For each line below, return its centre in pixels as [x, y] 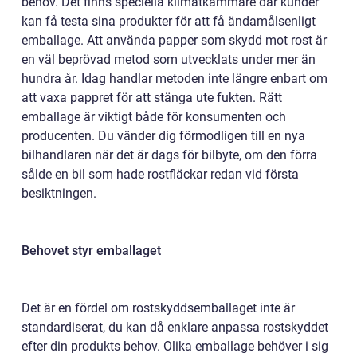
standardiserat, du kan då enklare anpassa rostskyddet [175, 328]
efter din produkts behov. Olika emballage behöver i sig [175, 347]
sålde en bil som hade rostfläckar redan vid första [160, 175]
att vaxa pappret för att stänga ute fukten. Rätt [152, 98]
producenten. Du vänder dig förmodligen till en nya [163, 136]
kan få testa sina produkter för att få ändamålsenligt [169, 22]
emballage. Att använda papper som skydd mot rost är [174, 41]
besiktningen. [59, 194]
